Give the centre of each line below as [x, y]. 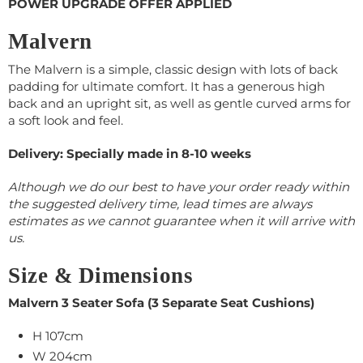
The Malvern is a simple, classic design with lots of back [173, 69]
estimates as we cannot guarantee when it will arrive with [181, 220]
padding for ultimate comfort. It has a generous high [167, 86]
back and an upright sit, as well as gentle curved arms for [179, 103]
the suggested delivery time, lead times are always [160, 203]
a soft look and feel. [69, 120]
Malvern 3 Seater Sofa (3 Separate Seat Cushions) [161, 303]
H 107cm [58, 336]
